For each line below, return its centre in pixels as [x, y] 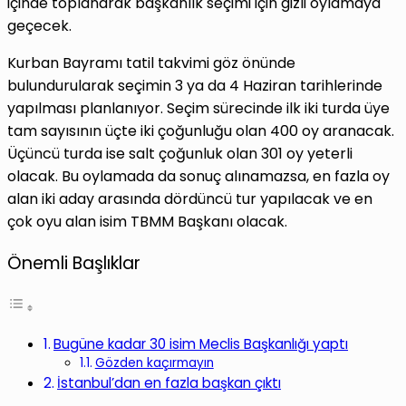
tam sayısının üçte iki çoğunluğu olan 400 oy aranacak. [201, 131]
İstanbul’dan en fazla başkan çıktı [169, 382]
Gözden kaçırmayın [154, 362]
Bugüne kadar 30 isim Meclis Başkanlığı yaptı [201, 343]
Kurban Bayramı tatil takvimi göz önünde [151, 63]
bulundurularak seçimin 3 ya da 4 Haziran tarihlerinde [195, 86]
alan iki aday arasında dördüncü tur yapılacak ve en [190, 199]
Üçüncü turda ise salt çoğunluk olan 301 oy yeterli [180, 154]
